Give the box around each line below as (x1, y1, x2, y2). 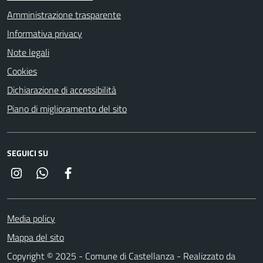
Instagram (23, 165, 63, 180)
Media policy (7, 211, 55, 225)
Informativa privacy (7, 26, 82, 41)
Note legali (7, 45, 49, 59)
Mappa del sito (7, 230, 64, 244)
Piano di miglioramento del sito (7, 101, 127, 116)
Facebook (75, 165, 111, 180)
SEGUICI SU (7, 146, 48, 159)
